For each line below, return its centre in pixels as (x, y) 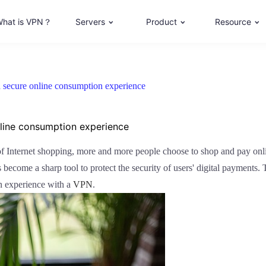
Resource (233, 22)
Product (161, 22)
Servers (90, 22)
